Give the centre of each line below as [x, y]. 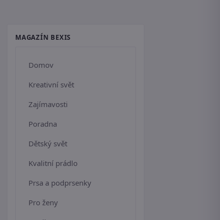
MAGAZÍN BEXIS [43, 38]
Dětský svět [48, 144]
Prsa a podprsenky [60, 183]
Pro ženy [43, 203]
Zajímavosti [48, 104]
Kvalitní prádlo [53, 163]
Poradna [43, 124]
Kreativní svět [51, 85]
